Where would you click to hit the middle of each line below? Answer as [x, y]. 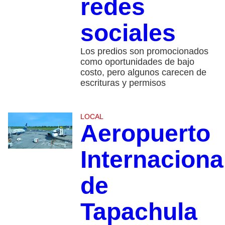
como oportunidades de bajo [137, 62]
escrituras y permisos [123, 83]
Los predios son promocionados [144, 51]
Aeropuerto [145, 133]
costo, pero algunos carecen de [143, 72]
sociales [128, 33]
